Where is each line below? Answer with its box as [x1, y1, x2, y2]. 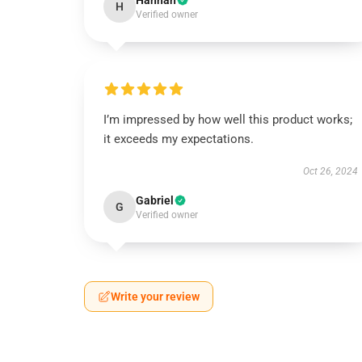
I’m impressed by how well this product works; [103, 112, 352, 127]
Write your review [111, 290, 200, 303]
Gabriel [136, 194, 174, 207]
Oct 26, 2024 [302, 166, 358, 177]
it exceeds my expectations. [103, 132, 254, 146]
